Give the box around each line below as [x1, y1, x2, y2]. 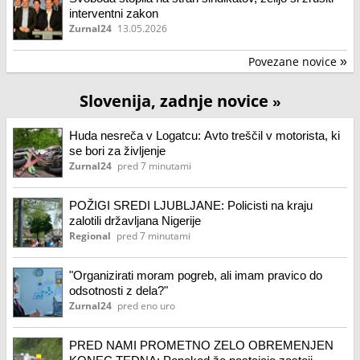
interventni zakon [69, 6, 158, 20]
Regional [69, 230, 111, 242]
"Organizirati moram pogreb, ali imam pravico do [69, 268, 322, 282]
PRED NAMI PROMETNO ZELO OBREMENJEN [69, 338, 333, 352]
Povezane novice [248, 54, 340, 69]
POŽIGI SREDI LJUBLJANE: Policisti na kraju [69, 198, 313, 212]
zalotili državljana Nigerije [69, 214, 201, 227]
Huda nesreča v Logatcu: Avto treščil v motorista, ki [69, 129, 340, 142]
